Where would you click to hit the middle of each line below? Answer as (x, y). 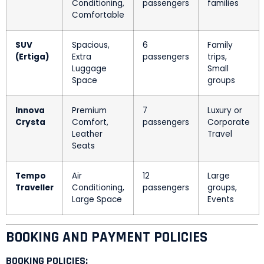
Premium (89, 110)
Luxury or (225, 110)
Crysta (30, 122)
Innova (30, 110)
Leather (87, 134)
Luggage (89, 69)
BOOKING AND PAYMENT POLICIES (107, 237)
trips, (217, 57)
